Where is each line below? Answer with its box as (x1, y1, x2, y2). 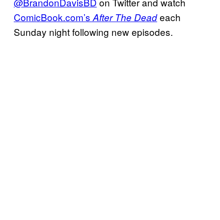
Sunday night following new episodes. (14, 25, 173, 38)
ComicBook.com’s (14, 10, 93, 24)
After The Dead (93, 10, 157, 24)
